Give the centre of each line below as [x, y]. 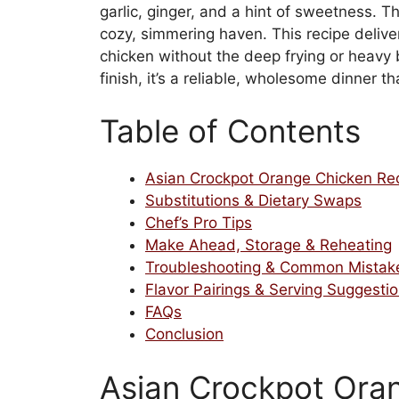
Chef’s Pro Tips [199, 223]
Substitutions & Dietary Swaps [253, 201]
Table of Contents [230, 131]
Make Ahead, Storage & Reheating [269, 245]
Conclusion [184, 334]
